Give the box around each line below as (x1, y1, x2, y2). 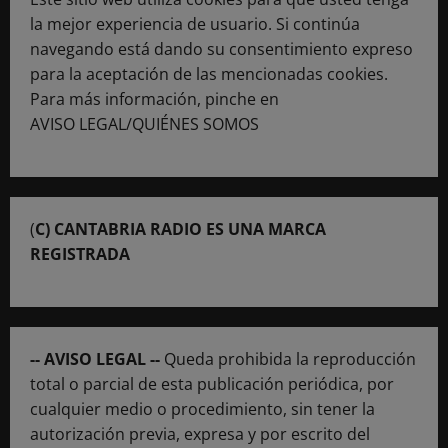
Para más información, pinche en (30, 87, 279, 110)
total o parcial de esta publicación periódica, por (30, 372, 394, 395)
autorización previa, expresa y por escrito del (30, 422, 370, 445)
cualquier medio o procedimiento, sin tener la (30, 397, 375, 420)
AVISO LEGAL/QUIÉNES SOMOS (30, 112, 259, 135)
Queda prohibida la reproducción (164, 347, 416, 370)
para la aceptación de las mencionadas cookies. (30, 62, 388, 85)
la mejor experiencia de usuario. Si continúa (30, 12, 360, 35)
